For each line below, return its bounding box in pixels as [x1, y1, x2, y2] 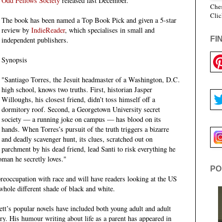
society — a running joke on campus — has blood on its [1, 114, 162, 124]
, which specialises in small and [65, 25, 155, 35]
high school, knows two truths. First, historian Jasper [1, 85, 153, 95]
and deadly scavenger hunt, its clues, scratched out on [1, 134, 153, 144]
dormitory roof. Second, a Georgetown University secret [1, 105, 161, 114]
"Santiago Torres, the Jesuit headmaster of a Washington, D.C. [1, 75, 180, 85]
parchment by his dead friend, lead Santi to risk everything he [1, 144, 176, 154]
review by [1, 25, 32, 35]
